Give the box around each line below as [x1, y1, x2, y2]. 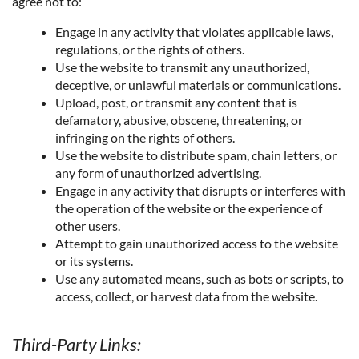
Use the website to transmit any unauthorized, [55, 58, 309, 75]
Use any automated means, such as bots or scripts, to [55, 270, 344, 286]
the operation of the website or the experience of [55, 200, 322, 216]
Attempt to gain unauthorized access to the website [55, 235, 338, 251]
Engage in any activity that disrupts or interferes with [55, 182, 345, 198]
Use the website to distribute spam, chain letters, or [55, 147, 337, 163]
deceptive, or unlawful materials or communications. [55, 76, 341, 92]
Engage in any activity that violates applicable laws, [55, 23, 333, 39]
